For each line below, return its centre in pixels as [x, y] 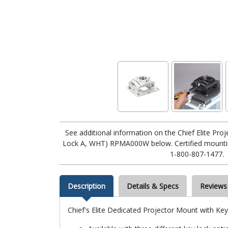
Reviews [213, 186]
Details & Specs [153, 186]
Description [87, 186]
